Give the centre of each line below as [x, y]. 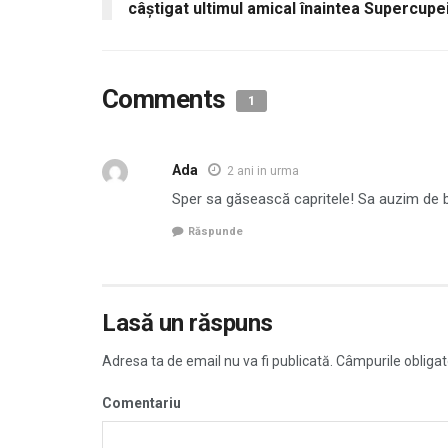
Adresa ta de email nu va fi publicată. [217, 361]
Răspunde [215, 232]
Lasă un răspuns [187, 323]
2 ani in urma [263, 170]
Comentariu [141, 403]
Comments [167, 98]
